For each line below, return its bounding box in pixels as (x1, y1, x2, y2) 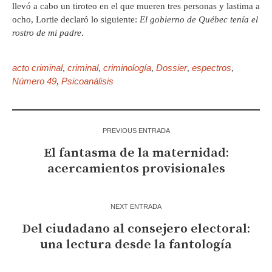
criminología (103, 63, 151, 73)
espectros (192, 63, 231, 73)
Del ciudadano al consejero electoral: (22, 221, 250, 237)
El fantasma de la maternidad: (43, 145, 229, 161)
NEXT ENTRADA (110, 203, 161, 211)
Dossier (156, 63, 187, 73)
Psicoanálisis (61, 76, 114, 87)
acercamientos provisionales (47, 161, 225, 177)
